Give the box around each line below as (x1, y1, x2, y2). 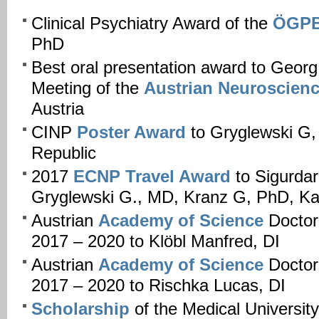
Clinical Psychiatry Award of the (31, 14, 273, 33)
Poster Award (77, 122, 186, 142)
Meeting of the (31, 79, 144, 98)
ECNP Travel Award (73, 167, 231, 186)
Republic (31, 143, 96, 162)
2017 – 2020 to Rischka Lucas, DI (31, 276, 286, 295)
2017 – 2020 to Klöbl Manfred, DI (31, 231, 280, 251)
